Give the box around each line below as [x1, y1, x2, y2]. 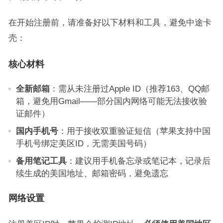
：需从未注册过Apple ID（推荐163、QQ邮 [49, 84, 210, 93]
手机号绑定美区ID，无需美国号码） [15, 139, 151, 148]
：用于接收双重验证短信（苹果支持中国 [58, 126, 211, 135]
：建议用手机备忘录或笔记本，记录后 [66, 156, 211, 165]
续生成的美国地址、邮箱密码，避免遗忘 [15, 169, 168, 178]
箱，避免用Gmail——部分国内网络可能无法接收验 [15, 97, 207, 106]
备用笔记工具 [15, 156, 67, 165]
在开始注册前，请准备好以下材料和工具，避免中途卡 [8, 18, 212, 27]
